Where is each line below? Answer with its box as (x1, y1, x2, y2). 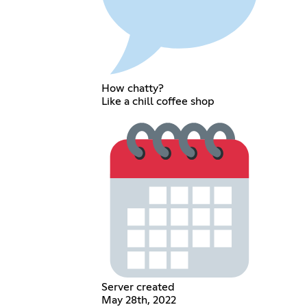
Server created (101, 282, 175, 293)
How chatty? (101, 82, 164, 94)
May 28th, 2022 (101, 295, 177, 306)
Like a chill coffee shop (101, 95, 215, 107)
